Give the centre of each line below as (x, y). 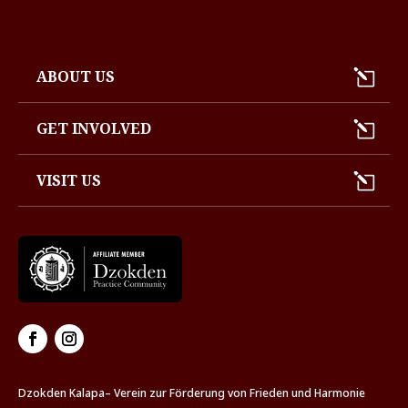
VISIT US (69, 181)
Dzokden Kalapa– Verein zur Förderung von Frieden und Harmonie (192, 393)
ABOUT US (76, 77)
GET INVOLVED (94, 129)
